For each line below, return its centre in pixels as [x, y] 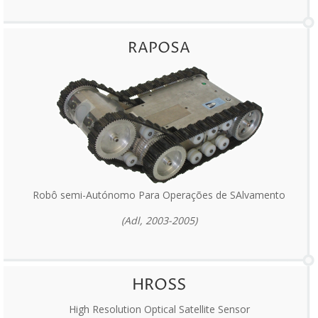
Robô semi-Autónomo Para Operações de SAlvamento [159, 195]
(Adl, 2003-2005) [159, 221]
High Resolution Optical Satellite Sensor [159, 309]
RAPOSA [159, 49]
